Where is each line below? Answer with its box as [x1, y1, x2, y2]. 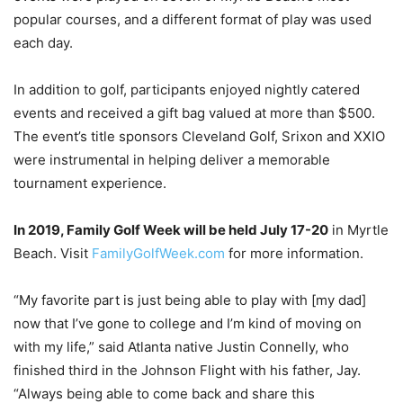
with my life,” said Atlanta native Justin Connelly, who [13, 338, 349, 355]
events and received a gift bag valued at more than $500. [13, 104, 375, 121]
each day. [13, 34, 73, 51]
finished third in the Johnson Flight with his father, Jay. [13, 362, 361, 379]
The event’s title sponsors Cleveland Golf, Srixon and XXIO [13, 128, 385, 145]
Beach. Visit [13, 245, 92, 262]
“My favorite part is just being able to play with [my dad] [13, 291, 366, 309]
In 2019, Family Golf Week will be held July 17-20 [13, 221, 328, 238]
